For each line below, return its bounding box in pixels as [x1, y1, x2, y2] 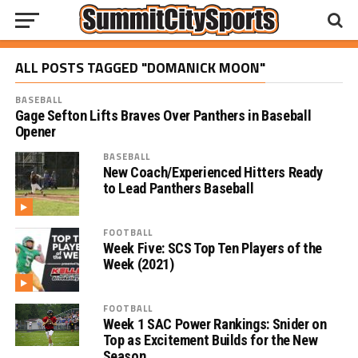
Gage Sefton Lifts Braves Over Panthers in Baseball [14, 107, 312, 124]
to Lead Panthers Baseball [102, 180, 254, 197]
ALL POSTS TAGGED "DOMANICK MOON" [14, 57, 265, 78]
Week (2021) [102, 256, 174, 272]
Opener [14, 123, 56, 140]
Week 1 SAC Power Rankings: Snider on [102, 316, 327, 332]
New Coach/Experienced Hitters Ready [102, 164, 323, 181]
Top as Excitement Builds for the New [102, 332, 318, 348]
